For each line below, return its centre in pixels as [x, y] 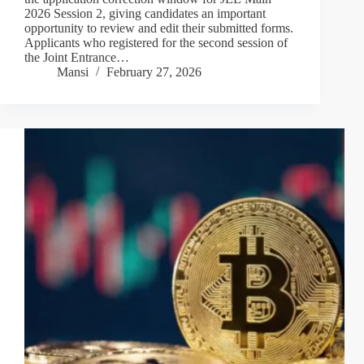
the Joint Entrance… [77, 58]
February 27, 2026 [154, 72]
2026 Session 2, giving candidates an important [145, 14]
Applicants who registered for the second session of [156, 43]
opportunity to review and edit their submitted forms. [159, 28]
